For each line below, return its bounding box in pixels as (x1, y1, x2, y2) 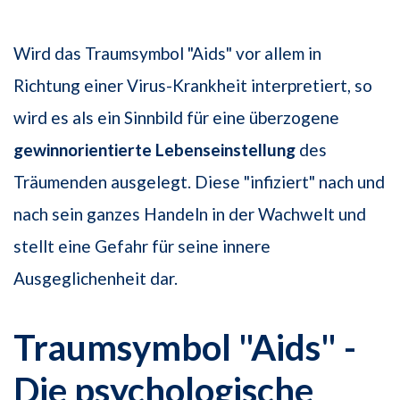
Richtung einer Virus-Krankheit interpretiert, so (13, 75, 372, 96)
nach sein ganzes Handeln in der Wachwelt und (13, 204, 366, 225)
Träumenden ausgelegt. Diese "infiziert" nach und (13, 171, 385, 193)
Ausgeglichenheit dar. (13, 268, 178, 289)
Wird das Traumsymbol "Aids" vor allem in (13, 43, 321, 64)
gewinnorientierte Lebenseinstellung (13, 139, 296, 161)
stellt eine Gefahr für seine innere (13, 236, 271, 257)
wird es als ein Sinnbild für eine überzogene (13, 107, 339, 129)
